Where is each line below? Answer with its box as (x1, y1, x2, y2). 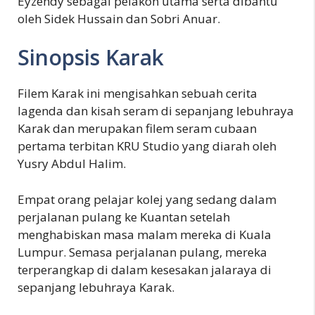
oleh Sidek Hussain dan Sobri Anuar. (18, 10, 220, 27)
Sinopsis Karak (18, 43, 164, 72)
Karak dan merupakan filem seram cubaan (18, 120, 257, 136)
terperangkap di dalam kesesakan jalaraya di (18, 261, 271, 278)
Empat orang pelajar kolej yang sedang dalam (18, 191, 276, 207)
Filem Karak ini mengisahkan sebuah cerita (18, 85, 257, 101)
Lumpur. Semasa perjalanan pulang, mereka (18, 243, 267, 260)
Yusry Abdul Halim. (18, 155, 126, 172)
